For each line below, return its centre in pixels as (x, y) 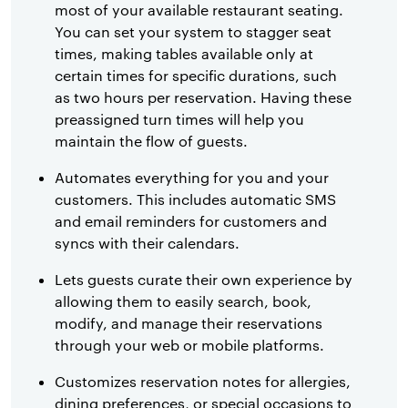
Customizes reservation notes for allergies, (203, 382)
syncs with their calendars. (149, 243)
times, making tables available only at (184, 54)
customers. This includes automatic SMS (195, 199)
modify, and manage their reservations (189, 323)
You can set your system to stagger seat (193, 32)
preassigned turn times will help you (179, 119)
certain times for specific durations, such (196, 76)
